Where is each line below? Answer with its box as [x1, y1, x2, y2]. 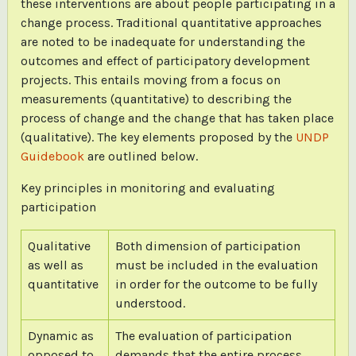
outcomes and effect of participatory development [20, 52, 310, 68]
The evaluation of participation [114, 327, 292, 343]
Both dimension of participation [114, 238, 300, 253]
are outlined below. [83, 148, 198, 164]
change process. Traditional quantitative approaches [20, 14, 322, 30]
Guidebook [20, 148, 84, 164]
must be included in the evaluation [114, 257, 318, 273]
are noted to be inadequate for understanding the [20, 33, 305, 49]
